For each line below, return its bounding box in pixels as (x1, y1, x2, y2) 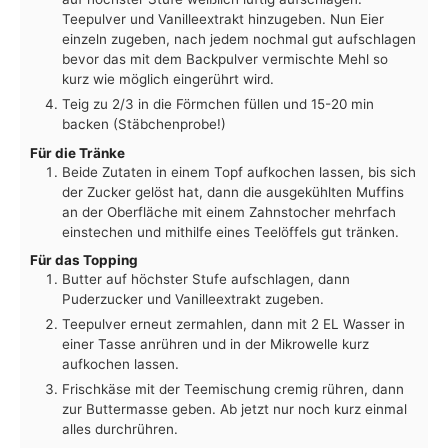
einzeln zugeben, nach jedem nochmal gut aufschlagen (62, 30, 416, 47)
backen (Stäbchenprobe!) (62, 115, 226, 132)
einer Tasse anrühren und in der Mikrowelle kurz (62, 336, 369, 353)
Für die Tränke (30, 144, 125, 161)
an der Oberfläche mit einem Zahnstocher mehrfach (62, 203, 396, 220)
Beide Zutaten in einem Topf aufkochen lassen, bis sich (62, 163, 416, 180)
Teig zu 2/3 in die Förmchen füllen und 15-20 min (62, 95, 374, 112)
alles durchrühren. (62, 421, 178, 438)
